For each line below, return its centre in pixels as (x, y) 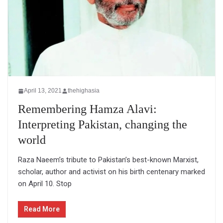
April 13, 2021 (43, 91)
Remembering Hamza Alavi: (87, 109)
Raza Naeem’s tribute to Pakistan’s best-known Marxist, (108, 160)
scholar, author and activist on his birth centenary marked (111, 172)
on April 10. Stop (45, 184)
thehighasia (84, 91)
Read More (42, 209)
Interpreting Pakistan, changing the (103, 125)
